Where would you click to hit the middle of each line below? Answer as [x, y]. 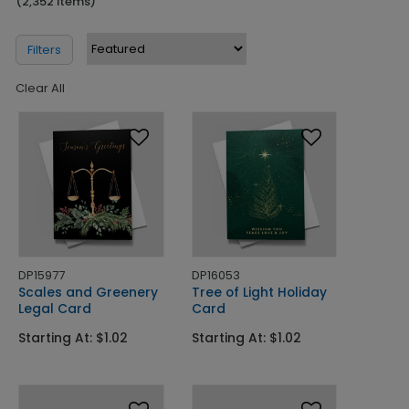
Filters [44, 50]
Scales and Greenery [88, 292]
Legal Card [55, 308]
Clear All [40, 89]
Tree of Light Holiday [259, 292]
